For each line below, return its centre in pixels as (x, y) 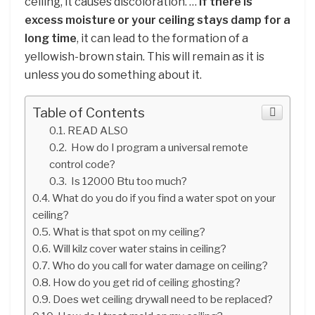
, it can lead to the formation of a (162, 38)
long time (51, 38)
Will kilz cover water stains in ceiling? (140, 248)
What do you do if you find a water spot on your (164, 198)
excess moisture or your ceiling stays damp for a (157, 20)
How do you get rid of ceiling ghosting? (147, 282)
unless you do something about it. (113, 75)
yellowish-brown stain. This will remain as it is (144, 56)
